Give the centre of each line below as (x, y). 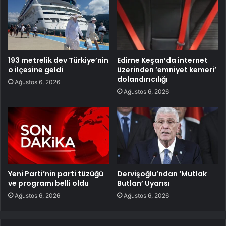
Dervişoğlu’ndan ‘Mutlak (162, 173)
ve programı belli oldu (48, 183)
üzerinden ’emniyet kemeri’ (167, 70)
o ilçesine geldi (36, 70)
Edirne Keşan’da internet (162, 60)
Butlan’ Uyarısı (144, 183)
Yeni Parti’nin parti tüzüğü (56, 173)
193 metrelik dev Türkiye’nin (58, 60)
